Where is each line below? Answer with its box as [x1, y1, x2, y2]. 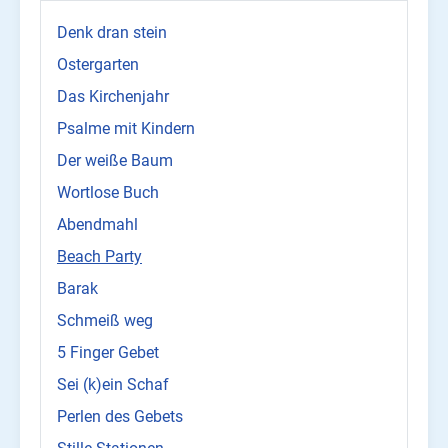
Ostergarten [57, 55, 139, 75]
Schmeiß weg [57, 311, 153, 331]
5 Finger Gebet [57, 343, 159, 363]
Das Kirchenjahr [57, 87, 169, 107]
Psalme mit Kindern [57, 119, 195, 139]
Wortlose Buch [57, 183, 159, 203]
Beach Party [57, 247, 142, 267]
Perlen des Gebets [57, 407, 183, 427]
